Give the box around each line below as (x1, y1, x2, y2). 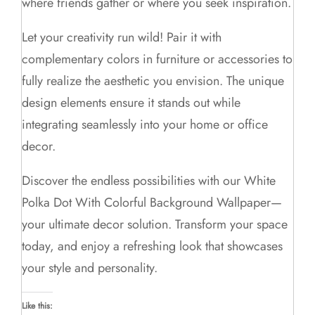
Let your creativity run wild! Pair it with (22, 27, 222, 46)
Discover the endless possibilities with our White (22, 171, 276, 190)
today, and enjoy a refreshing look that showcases (22, 236, 283, 255)
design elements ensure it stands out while (22, 93, 241, 112)
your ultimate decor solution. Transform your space (22, 214, 288, 233)
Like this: (22, 299, 53, 312)
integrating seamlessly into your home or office (22, 115, 269, 134)
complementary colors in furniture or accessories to (22, 49, 293, 68)
